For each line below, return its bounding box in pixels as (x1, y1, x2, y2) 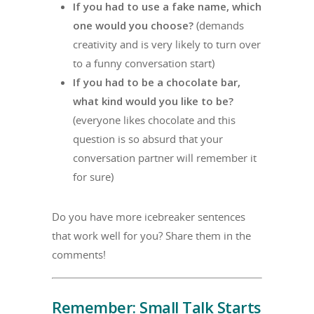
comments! (52, 247, 106, 261)
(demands (193, 18, 244, 32)
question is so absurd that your (73, 131, 223, 146)
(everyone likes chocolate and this (73, 112, 235, 127)
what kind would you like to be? (73, 93, 233, 108)
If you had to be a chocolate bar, (73, 74, 240, 89)
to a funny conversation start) (73, 55, 214, 70)
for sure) (73, 169, 114, 184)
